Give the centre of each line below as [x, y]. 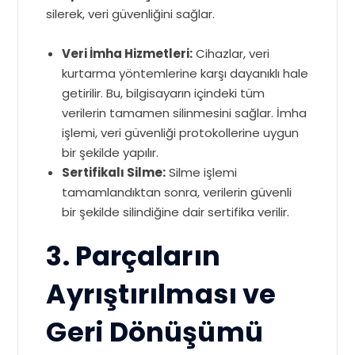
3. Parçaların [133, 256]
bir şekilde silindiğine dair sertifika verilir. [176, 212]
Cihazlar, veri [231, 53]
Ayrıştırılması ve [161, 294]
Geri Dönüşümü [155, 332]
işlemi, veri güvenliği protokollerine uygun [181, 133]
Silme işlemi [202, 172]
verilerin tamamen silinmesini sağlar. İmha [185, 113]
